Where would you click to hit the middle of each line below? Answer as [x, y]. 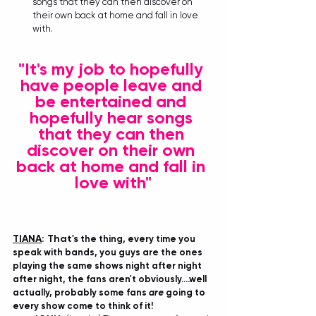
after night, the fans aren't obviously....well [111, 279]
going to [186, 292]
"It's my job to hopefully [113, 69]
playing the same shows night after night [108, 266]
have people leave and [113, 85]
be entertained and [113, 101]
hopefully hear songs [113, 117]
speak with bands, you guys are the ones [109, 252]
